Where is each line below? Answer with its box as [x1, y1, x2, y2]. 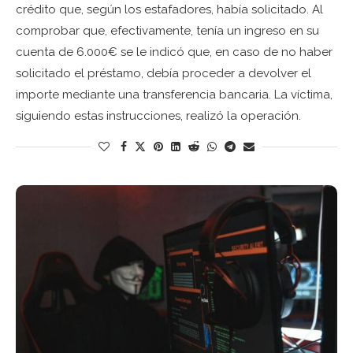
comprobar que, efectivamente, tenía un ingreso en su [16, 23, 319, 38]
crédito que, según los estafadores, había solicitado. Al [16, 2, 323, 17]
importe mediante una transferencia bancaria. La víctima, [16, 87, 333, 102]
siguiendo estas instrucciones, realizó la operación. [16, 108, 301, 123]
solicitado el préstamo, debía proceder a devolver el [16, 65, 311, 80]
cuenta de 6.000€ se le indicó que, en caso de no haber [16, 44, 333, 59]
